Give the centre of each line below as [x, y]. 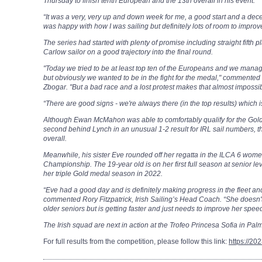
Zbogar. [56, 87]
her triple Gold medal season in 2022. [103, 174]
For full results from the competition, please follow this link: [136, 242]
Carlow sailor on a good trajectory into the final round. [128, 52]
